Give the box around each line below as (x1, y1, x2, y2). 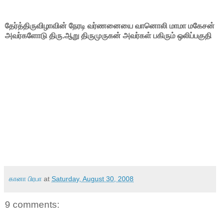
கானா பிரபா (9, 174, 42, 183)
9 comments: (5, 199, 59, 210)
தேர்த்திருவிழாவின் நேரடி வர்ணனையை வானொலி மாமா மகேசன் (5, 21, 215, 30)
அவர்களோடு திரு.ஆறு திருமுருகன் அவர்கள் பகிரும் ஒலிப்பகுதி (5, 31, 212, 40)
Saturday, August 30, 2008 (52, 174, 134, 183)
